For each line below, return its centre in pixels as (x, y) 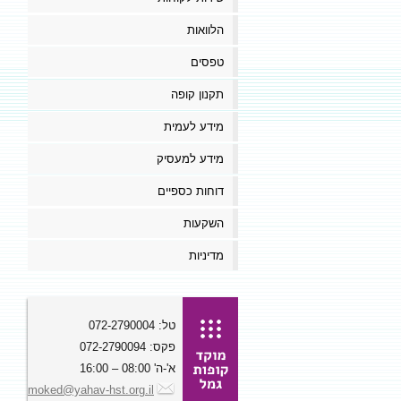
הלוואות (205, 30)
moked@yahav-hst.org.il (91, 390)
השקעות (204, 224)
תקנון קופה (197, 95)
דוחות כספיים (191, 192)
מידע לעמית (194, 127)
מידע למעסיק (190, 159)
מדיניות (206, 256)
